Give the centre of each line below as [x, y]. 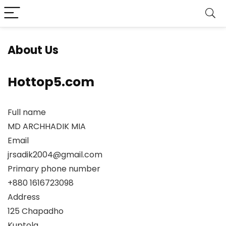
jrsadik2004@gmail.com [55, 155]
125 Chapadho [36, 211]
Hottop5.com [51, 82]
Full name [27, 112]
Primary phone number [54, 169]
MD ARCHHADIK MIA [47, 126]
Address [24, 197]
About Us [33, 50]
